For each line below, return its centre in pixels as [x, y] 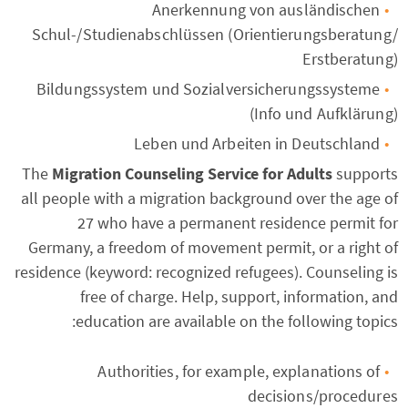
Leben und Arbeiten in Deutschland [257, 143]
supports [365, 173]
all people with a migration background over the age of [209, 198]
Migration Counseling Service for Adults [192, 173]
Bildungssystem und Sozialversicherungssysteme [209, 89]
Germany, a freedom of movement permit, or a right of [213, 247]
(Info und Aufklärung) [323, 113]
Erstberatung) [350, 59]
